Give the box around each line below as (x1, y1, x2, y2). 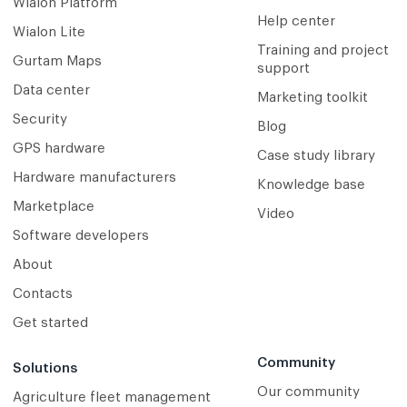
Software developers (13, 229, 149, 243)
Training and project (256, 44, 389, 58)
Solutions (13, 362, 77, 376)
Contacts (13, 287, 73, 302)
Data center (13, 84, 90, 98)
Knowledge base (256, 178, 365, 193)
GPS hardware (13, 142, 105, 156)
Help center (256, 15, 335, 29)
